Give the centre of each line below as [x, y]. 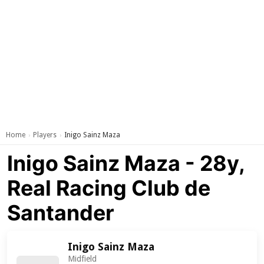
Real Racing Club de [109, 188]
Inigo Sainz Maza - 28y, [126, 163]
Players [45, 135]
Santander [61, 213]
